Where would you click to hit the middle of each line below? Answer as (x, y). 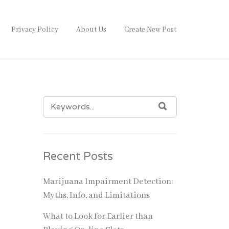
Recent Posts (78, 156)
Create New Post (150, 30)
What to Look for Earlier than (98, 216)
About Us (91, 30)
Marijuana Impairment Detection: (108, 182)
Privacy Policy (35, 30)
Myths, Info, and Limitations (96, 196)
